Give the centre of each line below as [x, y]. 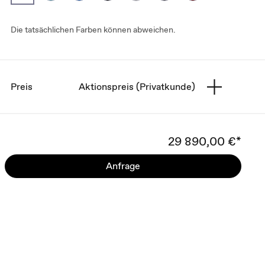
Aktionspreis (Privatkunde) [137, 86]
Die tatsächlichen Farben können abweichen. [93, 30]
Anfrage [123, 166]
